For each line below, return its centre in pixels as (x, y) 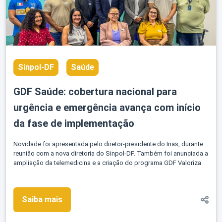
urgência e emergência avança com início (107, 108)
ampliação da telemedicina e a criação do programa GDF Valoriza (107, 163)
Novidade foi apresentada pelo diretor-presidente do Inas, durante (108, 144)
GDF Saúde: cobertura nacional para (95, 92)
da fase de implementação (74, 124)
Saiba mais (42, 200)
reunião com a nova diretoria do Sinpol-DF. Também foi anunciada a (111, 154)
